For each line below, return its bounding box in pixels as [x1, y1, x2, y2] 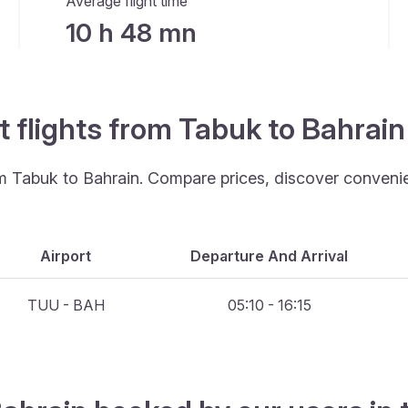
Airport [40, 247, 91, 265]
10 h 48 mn [65, 17, 197, 48]
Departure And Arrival [190, 247, 348, 265]
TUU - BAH [26, 296, 105, 314]
